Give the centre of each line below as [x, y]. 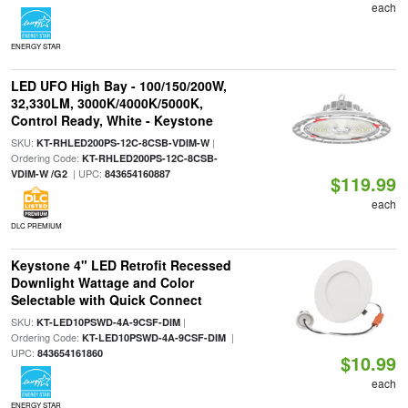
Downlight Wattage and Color [102, 282]
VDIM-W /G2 [39, 173]
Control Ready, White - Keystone [112, 120]
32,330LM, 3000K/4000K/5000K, [107, 103]
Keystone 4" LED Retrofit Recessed [121, 265]
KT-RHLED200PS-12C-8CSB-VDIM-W [122, 143]
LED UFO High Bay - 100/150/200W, [118, 86]
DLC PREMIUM [36, 225]
